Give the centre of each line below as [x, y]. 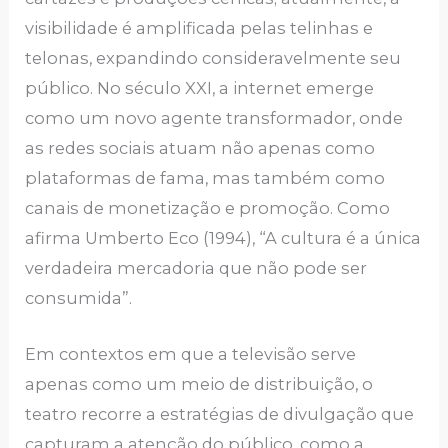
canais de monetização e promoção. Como [208, 207]
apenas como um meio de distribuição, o [199, 384]
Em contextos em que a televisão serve [191, 354]
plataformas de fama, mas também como [205, 177]
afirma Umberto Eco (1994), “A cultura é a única [223, 237]
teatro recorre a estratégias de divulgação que [220, 414]
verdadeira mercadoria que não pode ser [196, 267]
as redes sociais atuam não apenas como [200, 147]
